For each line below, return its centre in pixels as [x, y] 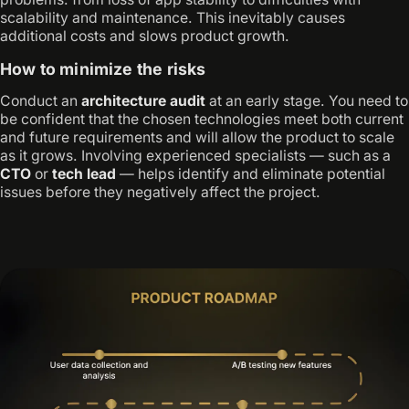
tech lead [84, 173]
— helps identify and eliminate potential [251, 173]
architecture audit [143, 100]
